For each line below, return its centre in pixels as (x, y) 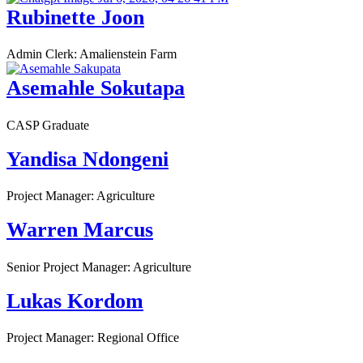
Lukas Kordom (75, 301)
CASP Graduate (48, 125)
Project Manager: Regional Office (93, 338)
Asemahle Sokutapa (96, 88)
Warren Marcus (80, 230)
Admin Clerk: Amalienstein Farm (92, 54)
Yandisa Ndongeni (88, 159)
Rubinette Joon (75, 17)
